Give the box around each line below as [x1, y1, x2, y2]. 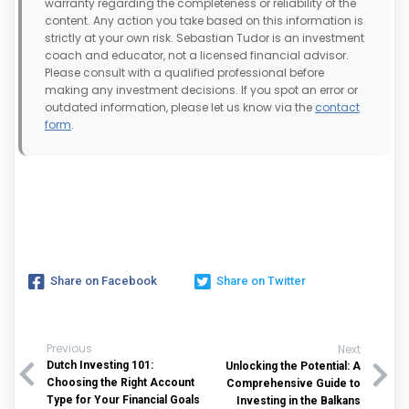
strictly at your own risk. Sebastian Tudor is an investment [45, 30, 364, 47]
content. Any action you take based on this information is [45, 13, 363, 29]
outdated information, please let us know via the [45, 100, 315, 116]
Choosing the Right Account [47, 375, 194, 389]
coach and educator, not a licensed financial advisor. [45, 47, 349, 64]
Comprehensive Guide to [226, 377, 361, 391]
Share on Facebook [50, 273, 157, 288]
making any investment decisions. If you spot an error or [45, 82, 358, 99]
